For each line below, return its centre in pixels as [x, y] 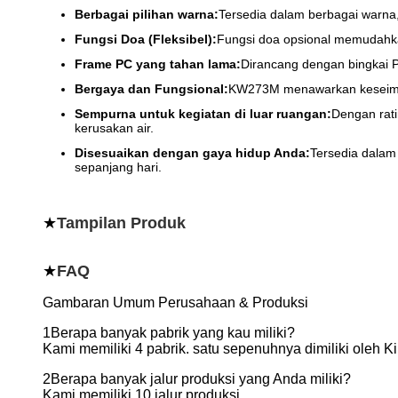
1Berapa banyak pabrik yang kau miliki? [169, 333]
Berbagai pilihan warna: [147, 14]
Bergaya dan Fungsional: [151, 89]
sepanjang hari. [118, 167]
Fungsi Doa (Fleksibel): [146, 39]
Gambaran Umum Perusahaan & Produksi [175, 302]
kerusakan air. [114, 128]
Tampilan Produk [121, 223]
